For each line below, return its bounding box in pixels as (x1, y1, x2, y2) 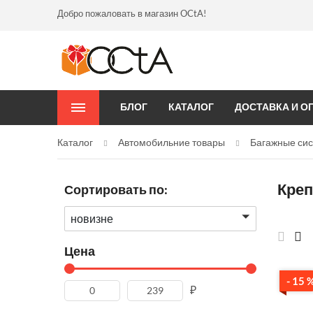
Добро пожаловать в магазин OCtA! (57, 8, 206, 19)
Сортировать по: (64, 182, 168, 198)
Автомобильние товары (118, 136, 225, 149)
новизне (71, 212, 113, 226)
